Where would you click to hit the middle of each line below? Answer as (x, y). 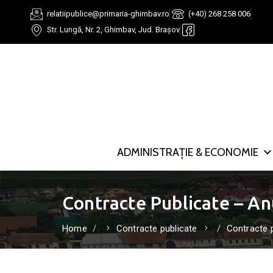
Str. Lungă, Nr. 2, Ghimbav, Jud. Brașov (113, 30)
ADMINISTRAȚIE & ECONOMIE (188, 152)
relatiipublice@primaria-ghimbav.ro (108, 14)
